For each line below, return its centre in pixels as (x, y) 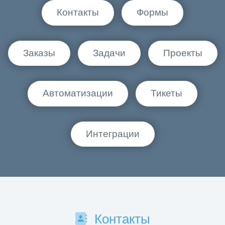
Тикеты (166, 93)
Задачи (109, 53)
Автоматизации (78, 93)
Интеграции (113, 134)
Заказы (39, 53)
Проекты (183, 53)
